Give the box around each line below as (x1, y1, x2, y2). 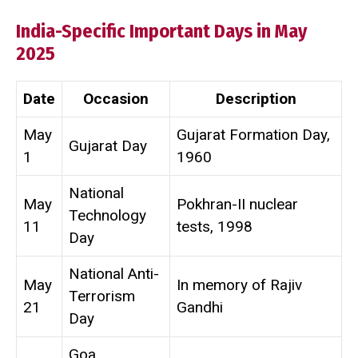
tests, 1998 (177, 217, 253, 236)
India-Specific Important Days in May (16, 19, 307, 42)
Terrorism (69, 286, 135, 305)
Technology (69, 205, 146, 225)
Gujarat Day (69, 136, 147, 155)
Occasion (83, 89, 149, 108)
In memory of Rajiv (177, 275, 302, 294)
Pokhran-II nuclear (177, 194, 298, 213)
